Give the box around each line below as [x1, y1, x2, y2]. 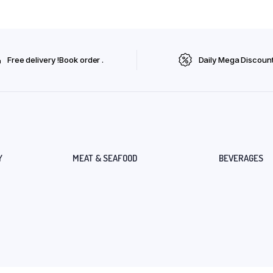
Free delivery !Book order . [7, 55, 104, 65]
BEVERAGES [219, 152, 263, 165]
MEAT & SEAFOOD [73, 152, 137, 165]
